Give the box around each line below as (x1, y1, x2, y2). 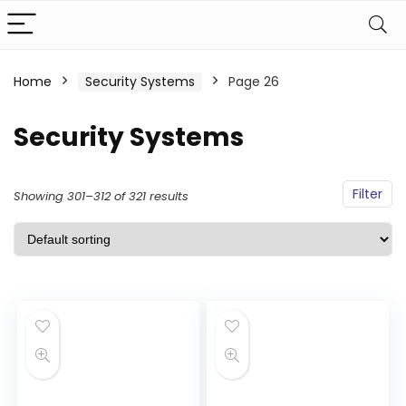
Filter (353, 185, 382, 203)
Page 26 (228, 72, 279, 91)
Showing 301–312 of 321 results (14, 188, 188, 205)
